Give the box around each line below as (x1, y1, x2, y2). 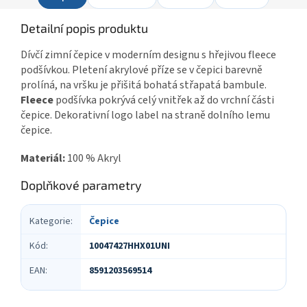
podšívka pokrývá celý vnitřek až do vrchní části (53, 92, 274, 108)
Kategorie (29, 214, 71, 228)
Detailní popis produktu (21, 20, 148, 36)
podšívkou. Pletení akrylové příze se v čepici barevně (21, 62, 262, 77)
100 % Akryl (67, 150, 121, 166)
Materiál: (21, 150, 65, 166)
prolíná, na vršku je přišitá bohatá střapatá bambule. (21, 77, 267, 93)
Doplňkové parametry (21, 177, 142, 193)
